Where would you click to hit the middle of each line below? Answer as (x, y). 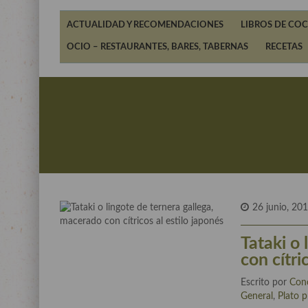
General (257, 296)
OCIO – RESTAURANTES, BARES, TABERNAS (157, 47)
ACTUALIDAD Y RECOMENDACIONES (145, 25)
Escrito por (265, 283)
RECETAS (284, 47)
